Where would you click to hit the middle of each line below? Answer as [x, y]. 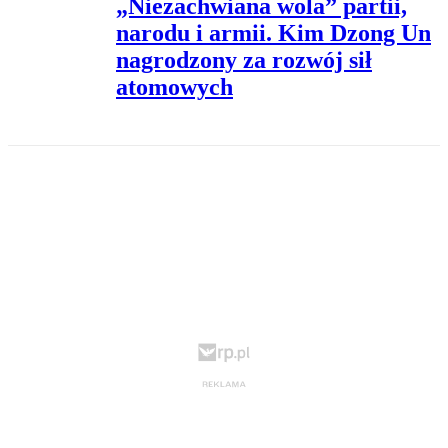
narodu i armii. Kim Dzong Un [273, 33]
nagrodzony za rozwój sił [244, 60]
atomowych [174, 87]
